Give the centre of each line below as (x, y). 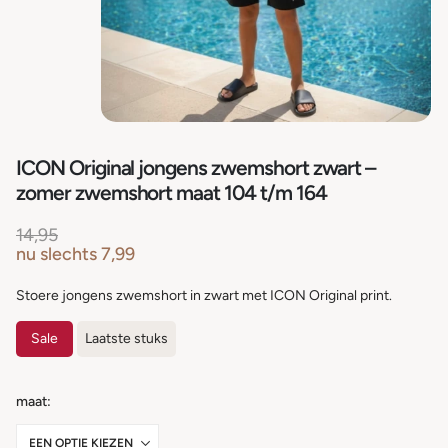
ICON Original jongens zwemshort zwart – (196, 167)
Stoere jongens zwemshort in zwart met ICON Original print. (204, 295)
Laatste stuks (126, 338)
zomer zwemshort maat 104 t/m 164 (171, 192)
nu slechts (56, 253)
